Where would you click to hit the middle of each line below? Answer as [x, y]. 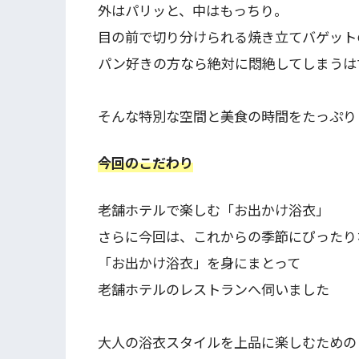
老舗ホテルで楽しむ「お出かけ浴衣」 [214, 210]
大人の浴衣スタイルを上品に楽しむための [227, 342]
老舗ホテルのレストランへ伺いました [214, 289]
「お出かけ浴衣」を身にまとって [199, 263]
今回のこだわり [145, 163]
